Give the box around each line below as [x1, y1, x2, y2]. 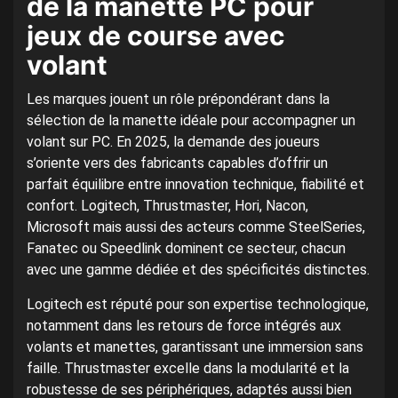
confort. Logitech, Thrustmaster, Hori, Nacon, [27, 196, 308, 214]
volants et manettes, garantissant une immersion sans [27, 338, 363, 355]
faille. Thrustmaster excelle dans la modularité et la [27, 359, 349, 377]
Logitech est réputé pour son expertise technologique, [27, 295, 369, 313]
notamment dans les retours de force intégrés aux [27, 316, 341, 334]
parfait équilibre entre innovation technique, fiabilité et [27, 175, 364, 193]
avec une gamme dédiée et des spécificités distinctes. [27, 260, 370, 278]
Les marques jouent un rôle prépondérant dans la [27, 90, 330, 107]
